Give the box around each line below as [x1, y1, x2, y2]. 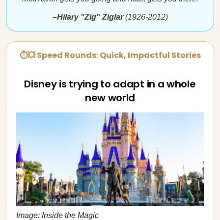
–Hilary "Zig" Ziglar [52, 13, 123, 21]
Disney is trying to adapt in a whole [24, 77, 196, 91]
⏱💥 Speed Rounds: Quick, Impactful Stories [19, 50, 201, 61]
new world [84, 91, 136, 105]
